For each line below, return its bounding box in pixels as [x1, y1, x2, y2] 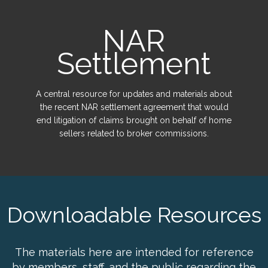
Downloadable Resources [7, 202, 261, 228]
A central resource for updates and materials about [36, 89, 232, 99]
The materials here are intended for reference [14, 246, 254, 259]
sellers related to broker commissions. [59, 129, 209, 139]
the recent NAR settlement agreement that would [39, 102, 229, 112]
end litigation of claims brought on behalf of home [36, 115, 232, 126]
